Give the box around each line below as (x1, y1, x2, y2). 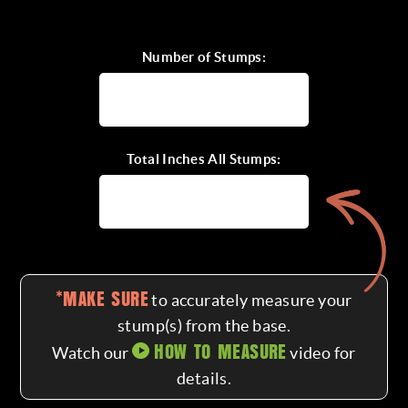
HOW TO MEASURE (154, 340, 287, 364)
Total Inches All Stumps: (127, 151, 281, 167)
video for (286, 343, 356, 362)
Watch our (52, 343, 133, 362)
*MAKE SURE (56, 287, 149, 311)
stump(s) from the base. (117, 316, 291, 335)
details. (176, 369, 232, 388)
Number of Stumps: (141, 49, 267, 65)
